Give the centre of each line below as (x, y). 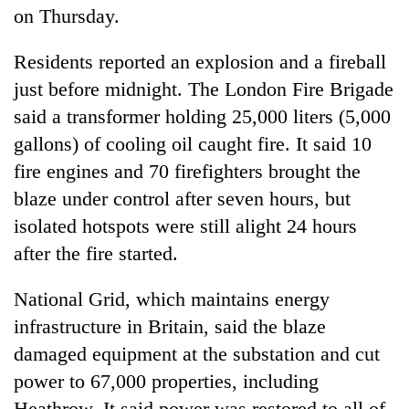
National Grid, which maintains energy (172, 299)
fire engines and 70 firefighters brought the (187, 171)
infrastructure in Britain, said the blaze (170, 326)
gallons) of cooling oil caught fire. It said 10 (193, 143)
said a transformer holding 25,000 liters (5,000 (202, 116)
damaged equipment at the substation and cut (197, 353)
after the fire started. (96, 253)
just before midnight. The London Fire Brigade (204, 89)
